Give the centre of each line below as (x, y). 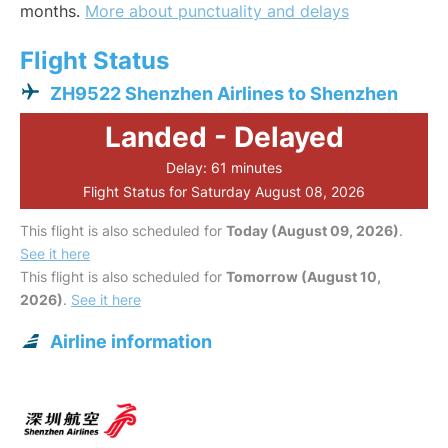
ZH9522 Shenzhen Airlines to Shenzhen (224, 94)
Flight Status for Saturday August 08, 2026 (224, 192)
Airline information (131, 342)
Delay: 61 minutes (224, 168)
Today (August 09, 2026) (312, 231)
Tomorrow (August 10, (303, 277)
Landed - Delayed (224, 137)
